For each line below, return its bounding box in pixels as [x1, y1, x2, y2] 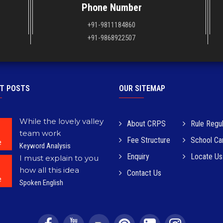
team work [19, 128, 61, 138]
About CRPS [127, 119, 166, 128]
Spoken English [19, 178, 63, 187]
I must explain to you [19, 153, 99, 163]
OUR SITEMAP [119, 84, 165, 93]
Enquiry [127, 152, 149, 161]
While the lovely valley [19, 116, 104, 126]
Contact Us [127, 168, 161, 178]
